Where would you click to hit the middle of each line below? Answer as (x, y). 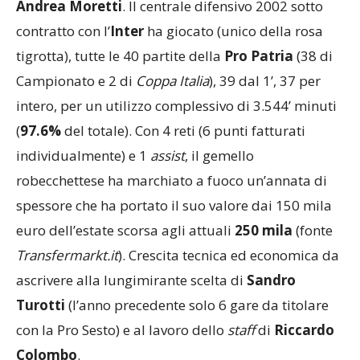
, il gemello (219, 155)
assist (168, 155)
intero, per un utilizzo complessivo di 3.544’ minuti (176, 105)
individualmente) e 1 (83, 155)
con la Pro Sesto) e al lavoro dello (122, 329)
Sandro (271, 280)
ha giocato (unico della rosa (233, 31)
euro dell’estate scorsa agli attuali (125, 230)
